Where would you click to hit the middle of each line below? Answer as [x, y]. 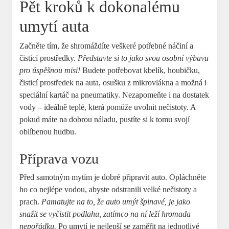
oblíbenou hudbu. [48, 132]
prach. [31, 202]
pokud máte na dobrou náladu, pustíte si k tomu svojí [105, 120]
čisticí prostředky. [49, 58]
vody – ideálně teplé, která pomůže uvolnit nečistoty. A [108, 107]
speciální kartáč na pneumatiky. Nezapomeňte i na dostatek [114, 95]
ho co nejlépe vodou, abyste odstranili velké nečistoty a [108, 190]
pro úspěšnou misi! [50, 71]
